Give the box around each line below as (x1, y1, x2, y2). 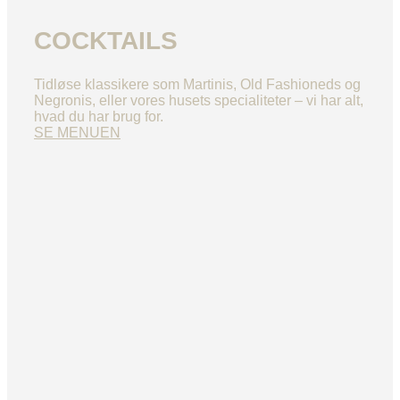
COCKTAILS (34, 27, 178, 55)
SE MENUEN (34, 124, 121, 140)
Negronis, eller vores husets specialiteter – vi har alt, (34, 92, 363, 108)
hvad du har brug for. (34, 108, 163, 124)
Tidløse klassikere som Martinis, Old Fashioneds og (34, 76, 361, 92)
